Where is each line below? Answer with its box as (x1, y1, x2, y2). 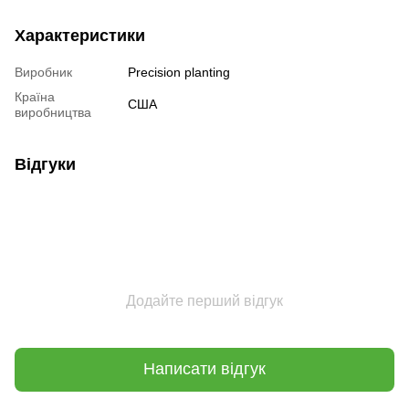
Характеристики (15, 26, 145, 45)
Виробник (15, 64, 72, 79)
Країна (15, 89, 55, 104)
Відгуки (15, 154, 76, 173)
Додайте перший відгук (126, 292, 283, 309)
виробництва (15, 104, 91, 120)
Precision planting (128, 64, 230, 79)
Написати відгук (143, 360, 266, 379)
